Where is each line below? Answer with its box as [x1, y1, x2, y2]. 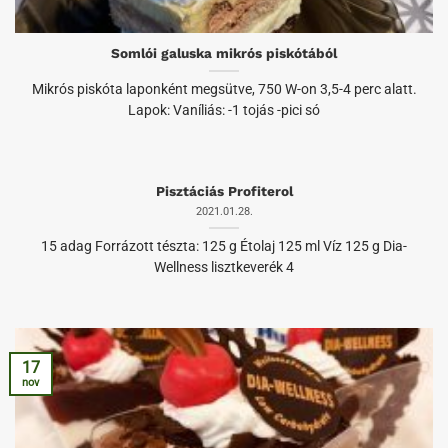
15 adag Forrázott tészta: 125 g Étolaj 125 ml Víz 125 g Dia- [41, 237, 407, 254]
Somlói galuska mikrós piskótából [111, 45, 337, 62]
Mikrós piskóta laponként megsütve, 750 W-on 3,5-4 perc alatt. [31, 81, 417, 98]
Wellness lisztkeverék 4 [154, 258, 294, 275]
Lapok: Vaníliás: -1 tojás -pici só [128, 102, 320, 119]
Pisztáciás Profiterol [155, 183, 293, 200]
